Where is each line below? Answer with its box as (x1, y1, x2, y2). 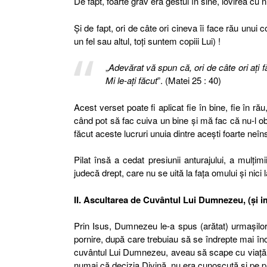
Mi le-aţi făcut (105, 74, 157, 86)
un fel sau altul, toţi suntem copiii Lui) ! (74, 34, 221, 47)
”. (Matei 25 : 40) (157, 74, 221, 86)
